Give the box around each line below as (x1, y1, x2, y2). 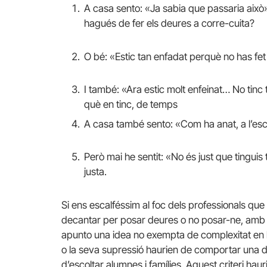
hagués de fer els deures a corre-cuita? (84, 17, 254, 30)
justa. (84, 166, 107, 178)
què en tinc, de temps (84, 98, 178, 111)
